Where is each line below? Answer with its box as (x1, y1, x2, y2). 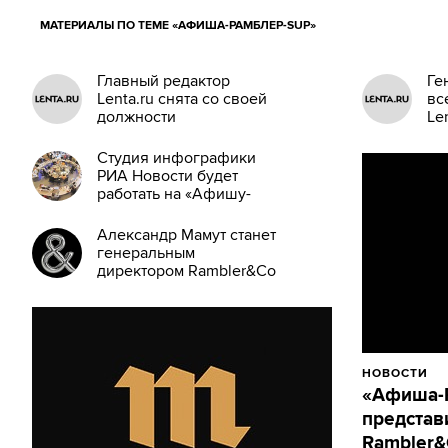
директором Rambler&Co (97, 261, 276, 281)
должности (97, 107, 176, 127)
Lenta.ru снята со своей (97, 89, 267, 109)
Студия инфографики (97, 148, 256, 168)
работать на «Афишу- (97, 184, 251, 204)
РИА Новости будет (97, 166, 238, 186)
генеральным (97, 243, 195, 263)
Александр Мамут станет (97, 225, 276, 245)
